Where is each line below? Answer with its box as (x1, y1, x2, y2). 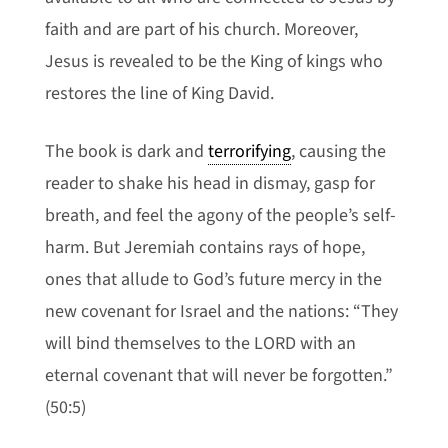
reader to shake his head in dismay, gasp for (44, 171, 375, 196)
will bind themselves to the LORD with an (44, 331, 356, 356)
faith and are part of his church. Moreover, (44, 17, 358, 42)
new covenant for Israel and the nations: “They (44, 299, 398, 324)
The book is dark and (44, 139, 208, 164)
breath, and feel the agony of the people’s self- (44, 203, 396, 228)
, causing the (290, 139, 386, 164)
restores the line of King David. (44, 81, 274, 106)
